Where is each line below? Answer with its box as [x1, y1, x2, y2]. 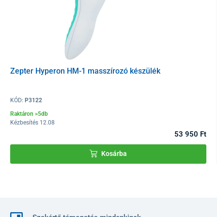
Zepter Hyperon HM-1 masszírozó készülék [10, 66, 160, 76]
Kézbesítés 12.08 [10, 119, 55, 126]
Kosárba [101, 150, 127, 158]
